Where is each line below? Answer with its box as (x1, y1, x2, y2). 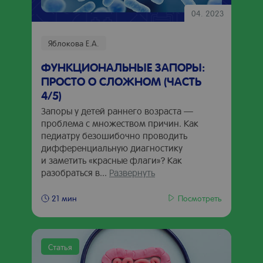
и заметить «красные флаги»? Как (41, 154, 182, 166)
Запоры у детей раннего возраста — (41, 104, 193, 117)
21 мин (52, 193, 77, 203)
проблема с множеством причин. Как (41, 117, 198, 129)
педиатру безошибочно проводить (41, 129, 187, 141)
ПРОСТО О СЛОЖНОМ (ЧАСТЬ (41, 73, 201, 89)
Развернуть (109, 166, 155, 178)
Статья (48, 241, 72, 252)
